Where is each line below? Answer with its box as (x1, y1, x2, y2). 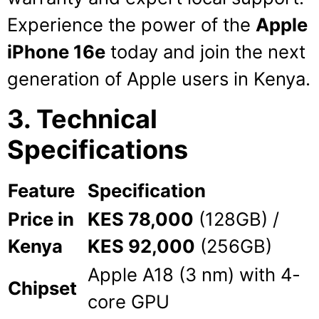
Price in (8, 208, 74, 231)
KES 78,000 (88, 208, 194, 231)
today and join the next (105, 41, 305, 63)
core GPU (88, 291, 169, 313)
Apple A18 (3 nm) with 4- (88, 263, 300, 286)
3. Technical (7, 103, 157, 135)
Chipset (8, 277, 77, 300)
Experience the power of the (7, 14, 256, 36)
